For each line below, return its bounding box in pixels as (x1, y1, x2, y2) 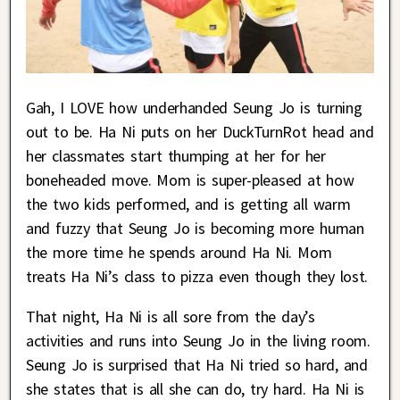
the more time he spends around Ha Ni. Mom (26, 242, 332, 263)
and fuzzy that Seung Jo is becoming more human (26, 218, 364, 239)
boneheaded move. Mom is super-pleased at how (26, 170, 354, 191)
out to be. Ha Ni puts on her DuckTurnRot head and (26, 121, 374, 143)
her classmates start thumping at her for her (26, 146, 326, 167)
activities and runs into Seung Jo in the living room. (26, 330, 371, 352)
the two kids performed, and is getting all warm (26, 194, 351, 215)
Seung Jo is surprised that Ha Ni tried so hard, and (26, 354, 368, 376)
